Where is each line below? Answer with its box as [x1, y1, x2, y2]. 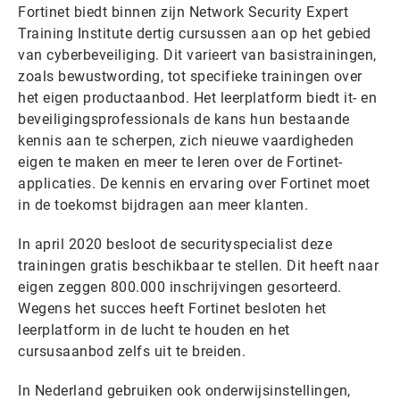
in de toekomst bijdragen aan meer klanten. [18, 196, 308, 213]
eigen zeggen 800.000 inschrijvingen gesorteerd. [18, 279, 342, 296]
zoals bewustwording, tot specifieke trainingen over [18, 68, 362, 85]
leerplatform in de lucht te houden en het [18, 321, 290, 338]
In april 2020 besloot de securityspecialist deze [18, 236, 332, 253]
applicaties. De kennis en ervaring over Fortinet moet [18, 175, 371, 192]
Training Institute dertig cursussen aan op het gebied [18, 25, 371, 42]
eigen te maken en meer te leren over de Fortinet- [18, 154, 343, 171]
